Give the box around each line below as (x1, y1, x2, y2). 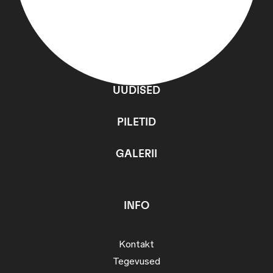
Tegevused (113, 257, 160, 268)
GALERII (116, 149, 157, 160)
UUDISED (113, 85, 160, 97)
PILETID (117, 117, 156, 129)
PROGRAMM (104, 54, 169, 65)
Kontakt (119, 240, 154, 250)
